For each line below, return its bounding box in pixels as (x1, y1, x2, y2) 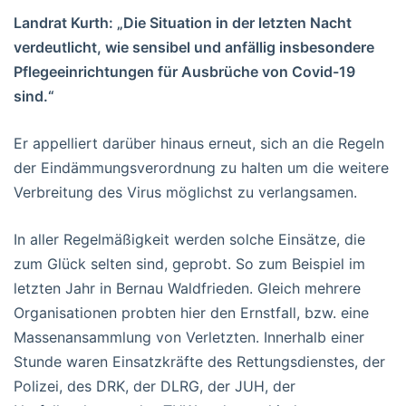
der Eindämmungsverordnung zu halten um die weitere (14, 159, 389, 178)
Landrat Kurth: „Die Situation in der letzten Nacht (14, 14, 352, 33)
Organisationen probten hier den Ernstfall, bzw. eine (14, 304, 369, 323)
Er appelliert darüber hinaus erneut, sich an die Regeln (14, 134, 384, 153)
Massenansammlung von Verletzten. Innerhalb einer (14, 328, 364, 347)
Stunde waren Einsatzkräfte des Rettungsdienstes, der (14, 353, 385, 372)
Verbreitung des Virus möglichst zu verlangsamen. (14, 183, 357, 202)
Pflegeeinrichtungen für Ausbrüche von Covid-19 (14, 63, 355, 82)
